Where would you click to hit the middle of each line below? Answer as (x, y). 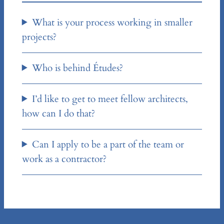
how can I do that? (58, 113)
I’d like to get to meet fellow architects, (110, 99)
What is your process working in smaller (112, 22)
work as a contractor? (64, 159)
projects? (39, 37)
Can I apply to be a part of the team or (108, 144)
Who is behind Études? (78, 68)
